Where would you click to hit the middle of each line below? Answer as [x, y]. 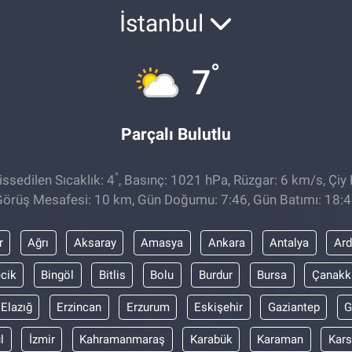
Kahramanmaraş [122, 339]
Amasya [162, 242]
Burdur [215, 275]
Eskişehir [219, 307]
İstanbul [164, 23]
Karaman [280, 339]
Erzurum [148, 307]
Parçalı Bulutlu [176, 134]
